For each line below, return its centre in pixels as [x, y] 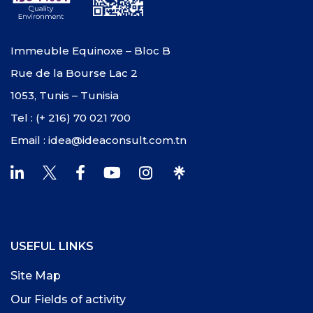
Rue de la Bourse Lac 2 [74, 73]
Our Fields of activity [68, 300]
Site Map [36, 276]
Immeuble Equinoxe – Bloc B [90, 51]
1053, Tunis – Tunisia [65, 96]
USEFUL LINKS [52, 247]
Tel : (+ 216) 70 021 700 [71, 118]
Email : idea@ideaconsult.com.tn [99, 140]
